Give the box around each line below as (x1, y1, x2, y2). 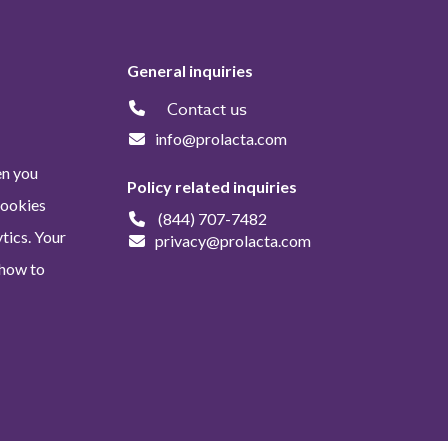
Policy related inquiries (127, 176, 297, 196)
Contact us (167, 97, 247, 122)
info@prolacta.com (155, 128, 287, 148)
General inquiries (127, 60, 253, 80)
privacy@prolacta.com (155, 230, 311, 250)
